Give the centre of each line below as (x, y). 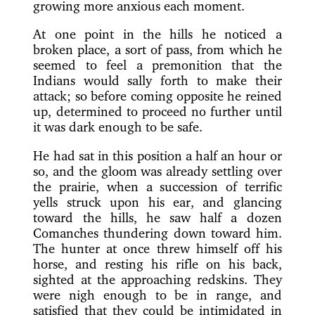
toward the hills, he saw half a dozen (157, 217)
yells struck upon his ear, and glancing (157, 201)
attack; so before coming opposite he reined (157, 96)
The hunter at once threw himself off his (157, 248)
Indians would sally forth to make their (157, 81)
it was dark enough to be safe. (118, 127)
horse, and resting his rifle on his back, (157, 263)
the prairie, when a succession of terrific (157, 186)
